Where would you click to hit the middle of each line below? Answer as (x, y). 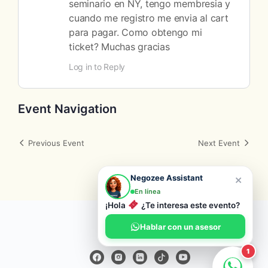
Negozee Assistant (167, 177)
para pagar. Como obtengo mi (135, 33)
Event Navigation (67, 109)
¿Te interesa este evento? (190, 205)
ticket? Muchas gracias (119, 47)
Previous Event (56, 143)
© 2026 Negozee (134, 227)
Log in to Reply (97, 67)
